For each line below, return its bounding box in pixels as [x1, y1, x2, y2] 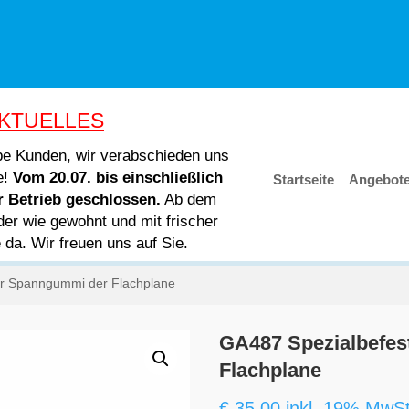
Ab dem [161, 190, 217, 208]
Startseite [272, 173, 334, 187]
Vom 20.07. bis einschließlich [13, 168, 224, 186]
